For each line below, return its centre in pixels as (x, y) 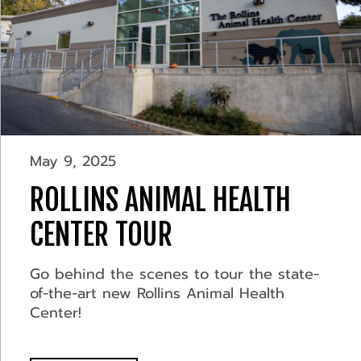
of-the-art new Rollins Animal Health (157, 294)
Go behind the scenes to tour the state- (174, 274)
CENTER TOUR (101, 235)
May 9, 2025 (73, 162)
